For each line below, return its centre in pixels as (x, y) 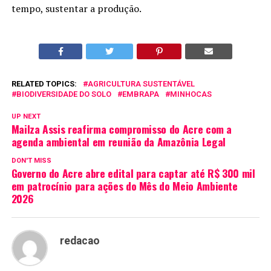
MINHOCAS (191, 94)
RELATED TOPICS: (44, 83)
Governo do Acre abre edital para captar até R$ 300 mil (133, 173)
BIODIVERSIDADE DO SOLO (64, 94)
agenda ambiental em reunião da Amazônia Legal (118, 141)
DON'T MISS (31, 160)
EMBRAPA (140, 94)
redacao (80, 240)
